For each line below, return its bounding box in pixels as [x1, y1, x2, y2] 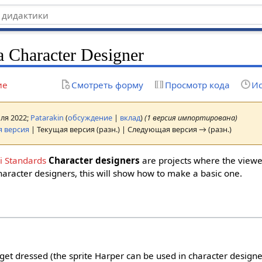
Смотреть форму [71, 78, 143, 91]
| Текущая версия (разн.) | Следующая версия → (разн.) [29, 123, 232, 135]
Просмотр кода [164, 78, 230, 91]
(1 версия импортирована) [144, 112, 238, 123]
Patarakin [30, 112, 64, 123]
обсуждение [68, 112, 113, 123]
